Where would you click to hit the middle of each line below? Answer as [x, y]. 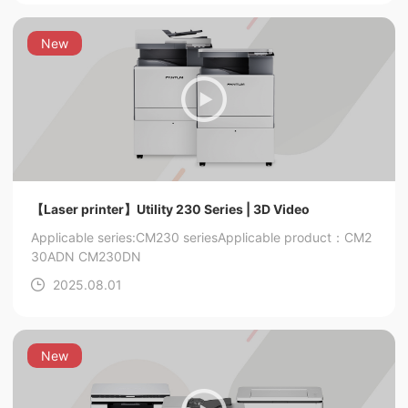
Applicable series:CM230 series [124, 237]
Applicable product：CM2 [295, 237]
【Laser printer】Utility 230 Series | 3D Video [170, 209]
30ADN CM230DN [86, 256]
